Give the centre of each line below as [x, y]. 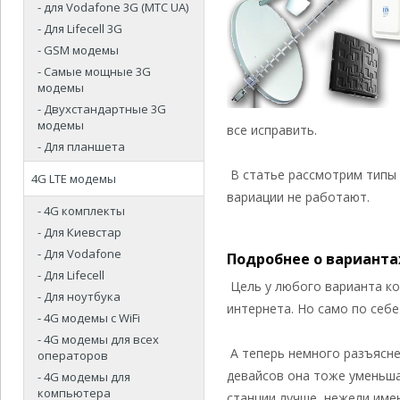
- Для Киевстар [79, 232]
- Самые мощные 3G [94, 71]
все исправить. [272, 130]
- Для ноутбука [79, 296]
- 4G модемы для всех [98, 339]
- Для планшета [81, 146]
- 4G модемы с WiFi [89, 318]
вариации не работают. [298, 197]
